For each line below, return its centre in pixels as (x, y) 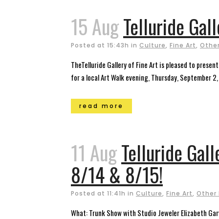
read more (101, 106)
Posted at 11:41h (98, 193)
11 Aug (94, 153)
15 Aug (95, 26)
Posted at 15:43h (100, 45)
